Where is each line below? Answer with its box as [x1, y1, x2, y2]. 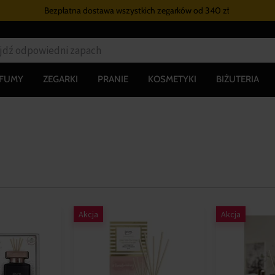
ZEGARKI [43, 73, 78, 85]
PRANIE [98, 73, 128, 85]
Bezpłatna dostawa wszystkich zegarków [44, 5, 194, 16]
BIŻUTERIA [216, 73, 259, 85]
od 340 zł [193, 5, 230, 16]
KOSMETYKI [148, 73, 196, 85]
